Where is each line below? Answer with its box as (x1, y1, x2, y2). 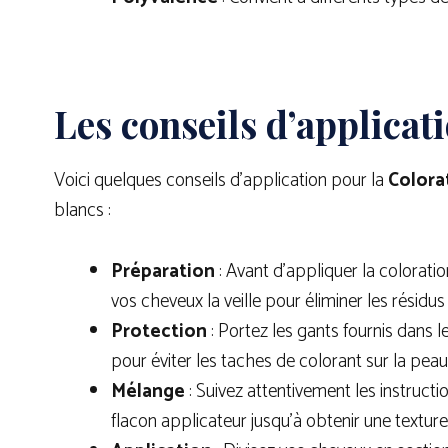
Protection (111, 315, 207, 347)
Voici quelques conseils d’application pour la (54, 165, 388, 197)
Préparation (111, 255, 219, 287)
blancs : (54, 195, 111, 227)
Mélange (111, 375, 185, 407)
